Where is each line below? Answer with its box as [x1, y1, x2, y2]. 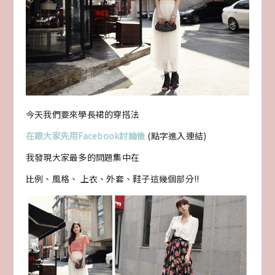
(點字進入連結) [145, 130, 207, 142]
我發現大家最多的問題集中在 [25, 151, 140, 164]
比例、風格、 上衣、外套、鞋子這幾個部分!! [25, 172, 199, 185]
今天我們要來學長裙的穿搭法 [25, 108, 140, 121]
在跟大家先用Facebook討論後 [25, 130, 146, 142]
